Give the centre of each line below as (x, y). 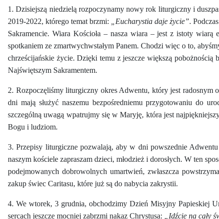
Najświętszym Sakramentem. (53, 70)
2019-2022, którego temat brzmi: (59, 22)
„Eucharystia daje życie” (150, 22)
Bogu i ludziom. (33, 127)
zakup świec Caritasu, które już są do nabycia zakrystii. (93, 184)
